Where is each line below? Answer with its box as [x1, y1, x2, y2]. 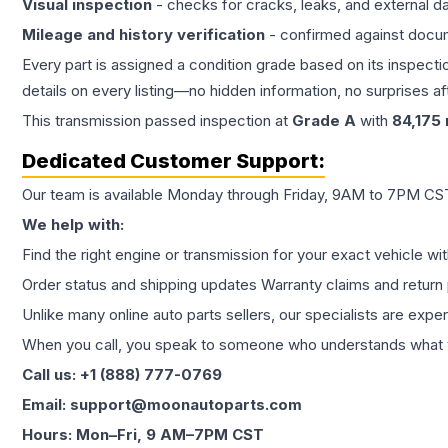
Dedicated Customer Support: [22, 149, 325, 174]
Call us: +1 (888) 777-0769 [22, 365, 222, 385]
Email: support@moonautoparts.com [22, 395, 302, 415]
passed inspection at [141, 111, 292, 131]
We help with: [22, 215, 124, 235]
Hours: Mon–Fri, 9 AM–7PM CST [22, 425, 264, 445]
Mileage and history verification [22, 25, 265, 45]
